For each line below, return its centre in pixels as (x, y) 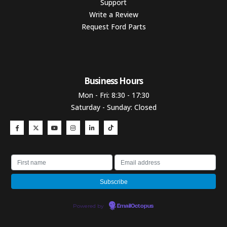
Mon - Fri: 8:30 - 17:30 (113, 95)
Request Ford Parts (113, 26)
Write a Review (113, 14)
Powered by (89, 206)
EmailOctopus (135, 206)
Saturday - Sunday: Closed (113, 107)
